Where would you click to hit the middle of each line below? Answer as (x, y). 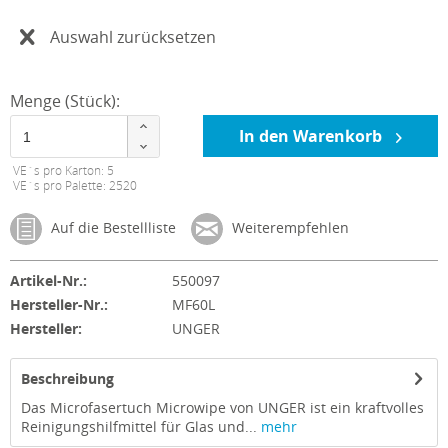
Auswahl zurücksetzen (133, 37)
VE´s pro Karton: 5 (63, 171)
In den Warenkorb (312, 136)
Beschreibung (67, 379)
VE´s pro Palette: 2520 (75, 186)
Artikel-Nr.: (48, 281)
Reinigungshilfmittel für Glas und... (139, 427)
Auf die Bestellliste (111, 228)
